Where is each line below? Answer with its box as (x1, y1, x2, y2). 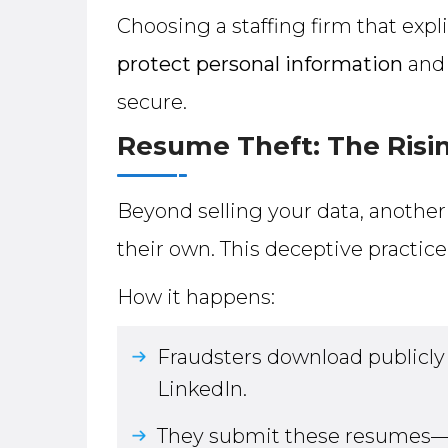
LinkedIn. (157, 377, 247, 401)
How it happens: (117, 285, 275, 309)
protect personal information (117, 52, 403, 76)
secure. (117, 90, 187, 114)
